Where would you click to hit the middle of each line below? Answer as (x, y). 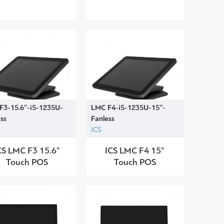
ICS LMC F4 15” (135, 150)
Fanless (102, 118)
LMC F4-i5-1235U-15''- (128, 107)
